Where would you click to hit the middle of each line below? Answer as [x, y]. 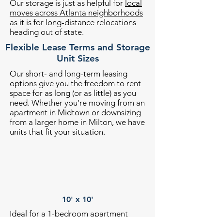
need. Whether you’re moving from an [77, 103]
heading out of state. [47, 32]
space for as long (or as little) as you [73, 93]
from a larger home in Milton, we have [77, 122]
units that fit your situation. [57, 132]
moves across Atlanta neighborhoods [76, 13]
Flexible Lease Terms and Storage [77, 47]
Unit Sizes [77, 58]
